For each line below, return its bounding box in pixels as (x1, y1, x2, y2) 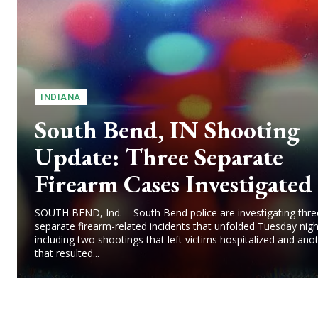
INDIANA (40, 92, 81, 102)
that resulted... (35, 246, 99, 260)
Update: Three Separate (35, 141, 283, 172)
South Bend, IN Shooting (35, 114, 300, 146)
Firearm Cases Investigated (35, 168, 312, 199)
